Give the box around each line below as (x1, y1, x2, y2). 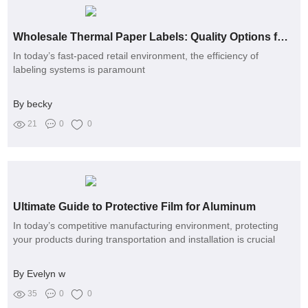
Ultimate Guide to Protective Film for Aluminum (13, 201, 256, 213)
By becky (13, 98, 53, 110)
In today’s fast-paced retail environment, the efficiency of (13, 50, 259, 62)
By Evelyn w (13, 268, 66, 280)
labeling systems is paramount (13, 64, 146, 76)
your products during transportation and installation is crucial (13, 234, 276, 245)
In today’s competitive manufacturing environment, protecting (13, 220, 279, 232)
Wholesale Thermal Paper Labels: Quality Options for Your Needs (277, 31, 289, 43)
